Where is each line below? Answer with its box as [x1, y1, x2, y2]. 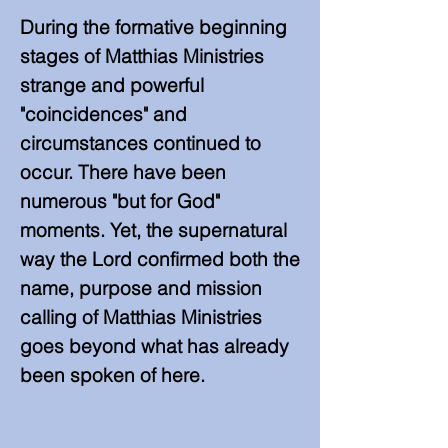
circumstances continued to [20, 131, 261, 155]
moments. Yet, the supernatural [20, 218, 287, 242]
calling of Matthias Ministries [20, 305, 262, 329]
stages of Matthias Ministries [20, 44, 264, 68]
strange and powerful [20, 73, 204, 97]
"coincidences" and [20, 102, 187, 126]
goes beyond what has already [20, 334, 289, 358]
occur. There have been [20, 160, 226, 184]
